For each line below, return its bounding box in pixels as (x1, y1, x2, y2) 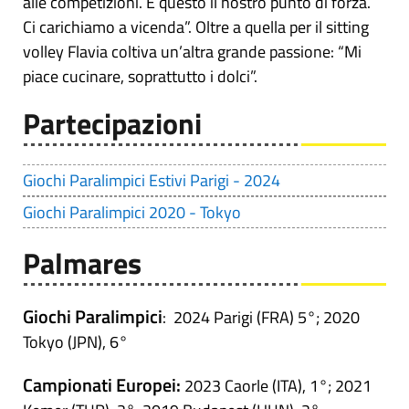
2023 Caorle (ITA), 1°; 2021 (181, 373, 372, 399)
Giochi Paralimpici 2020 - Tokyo (23, 200, 241, 225)
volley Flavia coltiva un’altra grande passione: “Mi (23, 39, 362, 65)
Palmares (23, 241, 142, 286)
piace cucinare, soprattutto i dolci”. (23, 64, 257, 89)
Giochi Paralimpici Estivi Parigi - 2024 (23, 168, 280, 194)
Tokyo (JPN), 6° (23, 330, 128, 355)
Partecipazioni (23, 101, 202, 146)
